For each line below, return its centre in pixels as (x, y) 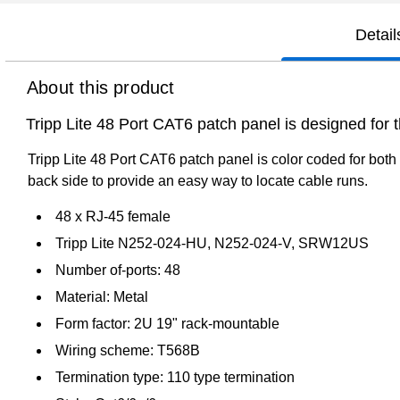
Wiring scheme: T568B (128, 350)
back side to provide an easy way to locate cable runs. (198, 180)
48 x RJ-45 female (113, 216)
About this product (101, 87)
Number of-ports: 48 (118, 270)
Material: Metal (102, 296)
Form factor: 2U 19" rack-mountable (167, 323)
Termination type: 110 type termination (175, 377)
